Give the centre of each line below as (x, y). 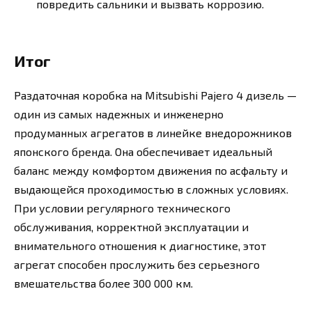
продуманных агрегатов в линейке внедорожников (153, 132)
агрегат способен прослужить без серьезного (137, 264)
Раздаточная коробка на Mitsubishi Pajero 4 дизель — (155, 95)
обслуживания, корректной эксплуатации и (131, 226)
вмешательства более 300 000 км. (103, 283)
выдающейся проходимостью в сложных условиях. (151, 189)
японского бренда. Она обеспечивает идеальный (143, 151)
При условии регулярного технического (122, 208)
